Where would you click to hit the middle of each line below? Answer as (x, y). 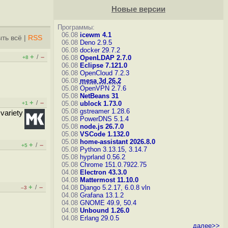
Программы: (76, 27)
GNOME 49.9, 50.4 (108, 203)
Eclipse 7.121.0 (103, 65)
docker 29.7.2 (100, 50)
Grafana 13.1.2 (102, 195)
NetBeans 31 (99, 96)
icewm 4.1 (95, 35)
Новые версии (138, 9)
